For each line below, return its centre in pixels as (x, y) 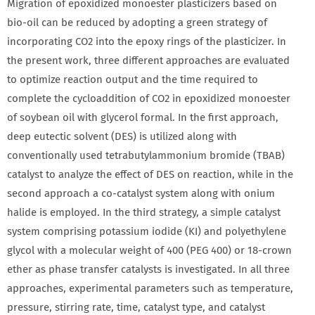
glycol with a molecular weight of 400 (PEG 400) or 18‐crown (149, 250)
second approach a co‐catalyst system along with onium (141, 193)
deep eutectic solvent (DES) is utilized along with (122, 136)
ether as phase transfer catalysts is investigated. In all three (148, 269)
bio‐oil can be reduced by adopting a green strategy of (137, 22)
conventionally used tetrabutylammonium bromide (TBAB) (146, 155)
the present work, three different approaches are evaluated (148, 60)
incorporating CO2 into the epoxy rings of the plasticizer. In (147, 41)
